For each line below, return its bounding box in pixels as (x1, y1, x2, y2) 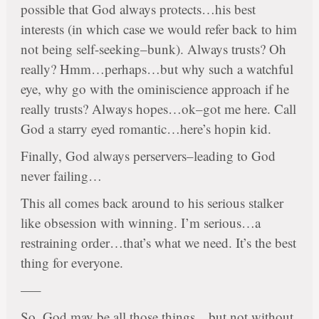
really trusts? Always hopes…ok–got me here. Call (20, 100, 296, 118)
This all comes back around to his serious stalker (20, 194, 283, 212)
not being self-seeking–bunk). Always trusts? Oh (20, 40, 286, 58)
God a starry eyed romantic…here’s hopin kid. (20, 120, 271, 138)
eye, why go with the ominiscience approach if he (20, 80, 289, 98)
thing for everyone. (20, 253, 123, 272)
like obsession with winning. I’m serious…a (20, 214, 261, 232)
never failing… (20, 167, 102, 185)
